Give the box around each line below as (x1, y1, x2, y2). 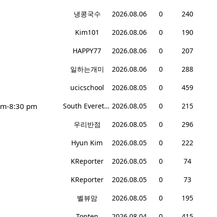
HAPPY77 (73, 46, 101, 56)
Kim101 (75, 28, 99, 37)
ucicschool (70, 83, 104, 93)
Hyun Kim (71, 138, 103, 148)
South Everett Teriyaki (104, 101, 109, 111)
